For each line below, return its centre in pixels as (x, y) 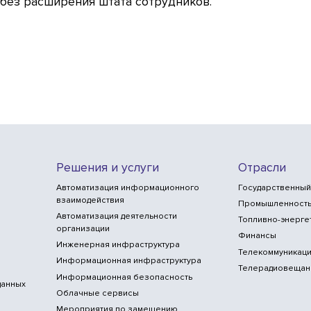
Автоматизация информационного (127, 187)
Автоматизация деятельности (116, 216)
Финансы (258, 236)
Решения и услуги (107, 167)
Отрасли (262, 167)
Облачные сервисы (97, 293)
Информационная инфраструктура (128, 261)
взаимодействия (90, 200)
